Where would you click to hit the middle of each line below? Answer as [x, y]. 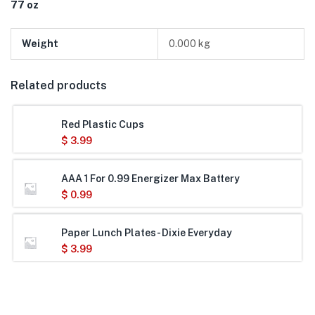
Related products [59, 85]
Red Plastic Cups [103, 124]
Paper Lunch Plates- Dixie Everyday [147, 232]
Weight [40, 44]
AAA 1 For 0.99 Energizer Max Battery [150, 178]
